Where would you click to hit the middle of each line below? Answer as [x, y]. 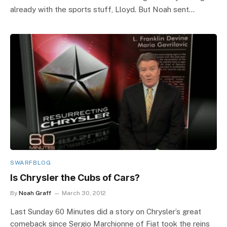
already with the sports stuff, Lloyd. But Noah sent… [102, 9]
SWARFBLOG [31, 163]
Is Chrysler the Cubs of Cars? [75, 178]
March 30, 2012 [84, 193]
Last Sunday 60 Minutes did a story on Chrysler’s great [106, 212]
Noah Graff [35, 193]
